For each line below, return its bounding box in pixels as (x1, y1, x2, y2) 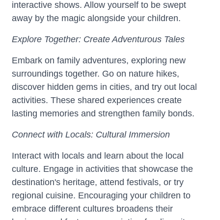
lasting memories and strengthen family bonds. (12, 109, 194, 118)
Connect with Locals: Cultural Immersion (12, 130, 170, 139)
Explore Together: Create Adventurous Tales (12, 34, 185, 44)
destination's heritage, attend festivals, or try (12, 177, 184, 187)
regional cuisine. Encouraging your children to (12, 191, 191, 200)
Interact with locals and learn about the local (12, 151, 184, 161)
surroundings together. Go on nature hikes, (12, 69, 179, 79)
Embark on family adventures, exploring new (12, 55, 186, 65)
